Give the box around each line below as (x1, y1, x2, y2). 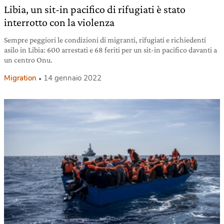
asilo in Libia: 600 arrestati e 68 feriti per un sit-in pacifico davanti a (4, 45, 217, 54)
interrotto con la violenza (4, 15, 114, 28)
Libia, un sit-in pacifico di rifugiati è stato (4, 2, 185, 15)
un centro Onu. (4, 55, 52, 64)
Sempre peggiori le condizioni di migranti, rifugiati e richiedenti (4, 35, 206, 44)
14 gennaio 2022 (43, 72, 101, 83)
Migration (4, 72, 36, 83)
